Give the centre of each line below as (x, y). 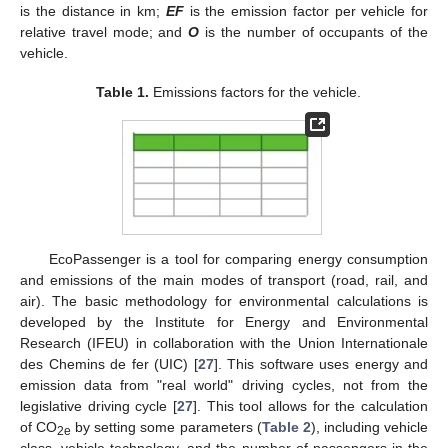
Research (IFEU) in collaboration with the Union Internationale (224, 343)
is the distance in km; (93, 11)
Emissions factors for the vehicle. (254, 91)
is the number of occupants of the (314, 32)
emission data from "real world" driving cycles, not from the (224, 385)
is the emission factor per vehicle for (305, 11)
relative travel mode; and (104, 32)
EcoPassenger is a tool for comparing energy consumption (238, 259)
